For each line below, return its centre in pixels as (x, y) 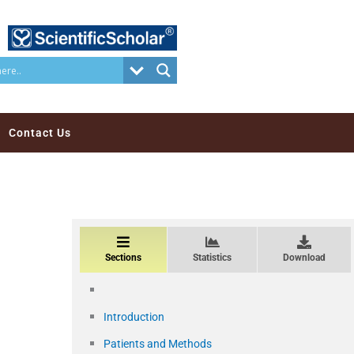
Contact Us (40, 133)
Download (304, 258)
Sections (123, 258)
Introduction (134, 317)
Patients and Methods (158, 344)
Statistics (212, 258)
